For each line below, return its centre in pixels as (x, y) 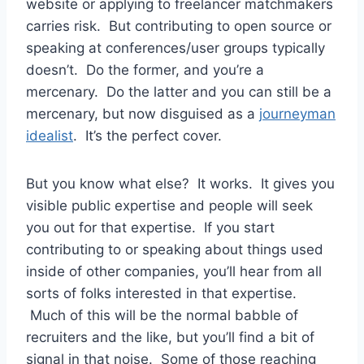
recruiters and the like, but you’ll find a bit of (170, 338)
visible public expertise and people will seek (169, 206)
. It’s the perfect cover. (147, 136)
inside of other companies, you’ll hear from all (174, 272)
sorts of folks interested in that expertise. (161, 294)
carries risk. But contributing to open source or (179, 26)
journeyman (297, 114)
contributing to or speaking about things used (175, 250)
